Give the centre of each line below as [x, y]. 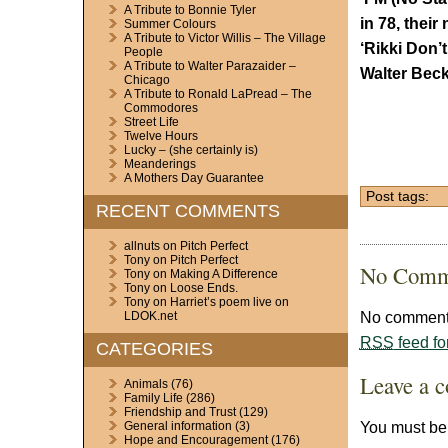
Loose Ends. [203, 288]
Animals [145, 384]
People [143, 52]
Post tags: [397, 196]
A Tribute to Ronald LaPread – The [217, 94]
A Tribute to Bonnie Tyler [189, 10]
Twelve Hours [160, 136]
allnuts [141, 246]
